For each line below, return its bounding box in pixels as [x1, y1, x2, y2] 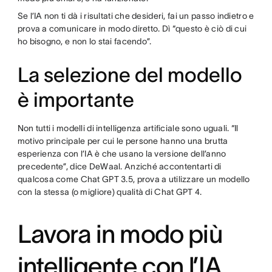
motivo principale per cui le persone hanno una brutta [17, 136, 228, 146]
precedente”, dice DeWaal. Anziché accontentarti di [17, 161, 222, 171]
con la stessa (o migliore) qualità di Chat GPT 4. [17, 187, 204, 197]
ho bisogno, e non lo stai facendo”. [17, 36, 154, 46]
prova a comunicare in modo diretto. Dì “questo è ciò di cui [17, 24, 247, 33]
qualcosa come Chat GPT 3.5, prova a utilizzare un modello [17, 174, 250, 184]
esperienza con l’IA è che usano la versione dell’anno [17, 149, 226, 158]
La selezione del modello [17, 64, 242, 86]
